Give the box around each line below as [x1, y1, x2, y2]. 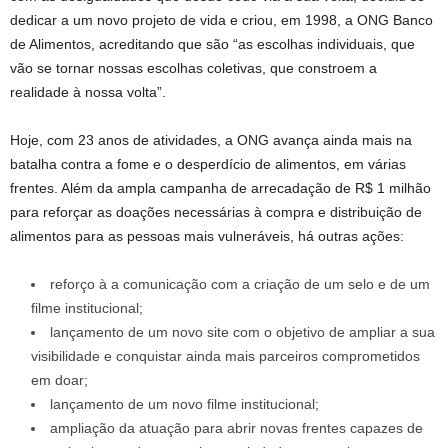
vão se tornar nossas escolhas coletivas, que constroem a [10, 59, 377, 76]
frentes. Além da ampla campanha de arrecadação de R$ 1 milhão [10, 179, 431, 196]
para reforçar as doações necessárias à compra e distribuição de [10, 203, 422, 220]
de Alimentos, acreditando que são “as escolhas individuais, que [10, 35, 415, 52]
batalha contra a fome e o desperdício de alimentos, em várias [10, 155, 406, 172]
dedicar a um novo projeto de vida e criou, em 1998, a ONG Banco [10, 11, 433, 28]
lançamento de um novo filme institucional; [50, 395, 319, 412]
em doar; [31, 371, 88, 388]
